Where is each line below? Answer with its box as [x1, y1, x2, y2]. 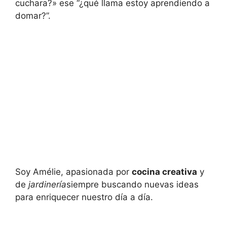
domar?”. [15, 11, 51, 21]
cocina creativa [132, 166, 197, 177]
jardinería [28, 179, 66, 190]
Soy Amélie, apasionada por [15, 166, 132, 177]
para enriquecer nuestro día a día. [15, 192, 153, 202]
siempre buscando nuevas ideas [66, 179, 199, 190]
